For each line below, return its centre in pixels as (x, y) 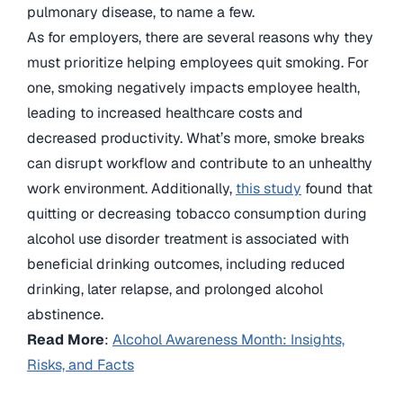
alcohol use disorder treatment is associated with (188, 239)
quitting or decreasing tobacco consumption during (197, 214)
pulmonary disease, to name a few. (141, 13)
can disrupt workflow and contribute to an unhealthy (200, 164)
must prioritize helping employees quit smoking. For (198, 63)
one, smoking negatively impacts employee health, (193, 88)
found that (337, 189)
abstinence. (65, 315)
